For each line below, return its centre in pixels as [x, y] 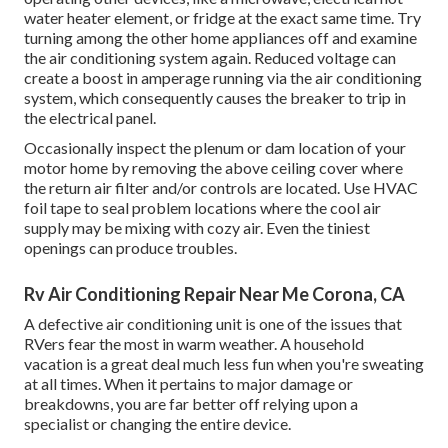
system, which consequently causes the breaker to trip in [215, 98]
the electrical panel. [90, 118]
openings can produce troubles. [130, 248]
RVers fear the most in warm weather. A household [194, 344]
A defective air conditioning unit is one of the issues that [213, 324]
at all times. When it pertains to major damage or [188, 384]
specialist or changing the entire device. [157, 424]
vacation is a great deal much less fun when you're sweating [224, 364]
